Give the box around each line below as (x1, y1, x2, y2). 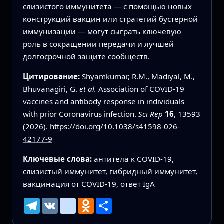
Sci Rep (138, 108, 163, 119)
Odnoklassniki (93, 196, 148, 208)
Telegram (39, 196, 75, 208)
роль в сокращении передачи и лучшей (22, 38, 174, 49)
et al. (79, 83, 96, 94)
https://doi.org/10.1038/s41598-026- (49, 121, 180, 131)
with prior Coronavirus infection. (22, 108, 138, 119)
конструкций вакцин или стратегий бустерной (22, 13, 198, 24)
